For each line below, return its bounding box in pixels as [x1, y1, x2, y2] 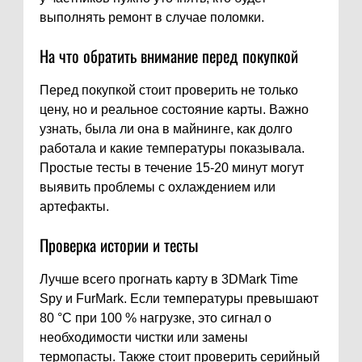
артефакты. [40, 200, 109, 214]
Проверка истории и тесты [40, 233, 198, 258]
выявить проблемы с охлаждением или [40, 180, 276, 195]
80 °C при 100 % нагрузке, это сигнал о [40, 311, 271, 326]
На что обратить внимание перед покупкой [40, 44, 298, 69]
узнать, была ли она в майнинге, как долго [40, 122, 293, 137]
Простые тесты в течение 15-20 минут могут [40, 161, 304, 175]
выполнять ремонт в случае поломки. [40, 11, 264, 25]
